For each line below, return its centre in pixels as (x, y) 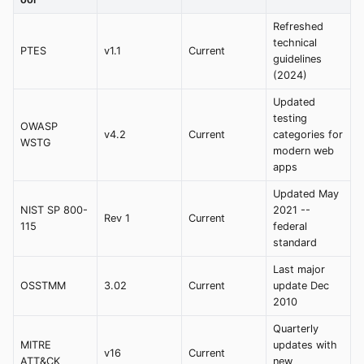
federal (290, 227)
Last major (299, 270)
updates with (305, 345)
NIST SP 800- (54, 210)
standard (295, 243)
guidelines (297, 59)
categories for (308, 135)
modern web (303, 151)
